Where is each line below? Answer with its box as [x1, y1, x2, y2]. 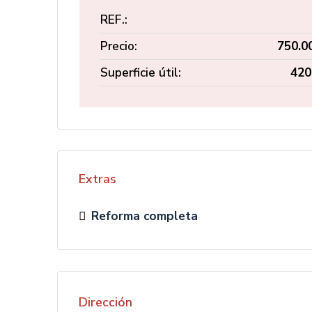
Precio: [100, 38, 137, 54]
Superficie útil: [100, 64, 181, 81]
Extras [79, 171, 116, 187]
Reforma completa [91, 208, 198, 224]
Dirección [79, 293, 132, 311]
